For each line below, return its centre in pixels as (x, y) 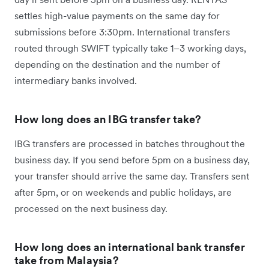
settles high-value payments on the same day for (117, 15)
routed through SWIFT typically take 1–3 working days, (130, 48)
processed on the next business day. (91, 208)
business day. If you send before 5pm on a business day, (132, 159)
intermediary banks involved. (76, 80)
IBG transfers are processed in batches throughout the (130, 143)
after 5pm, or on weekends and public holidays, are (123, 192)
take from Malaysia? (67, 260)
